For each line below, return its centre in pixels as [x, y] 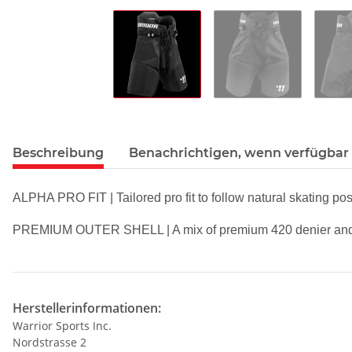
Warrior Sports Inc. [62, 325]
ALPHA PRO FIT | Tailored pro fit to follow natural [151, 197]
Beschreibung [58, 152]
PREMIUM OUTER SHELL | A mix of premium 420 [154, 229]
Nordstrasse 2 [49, 342]
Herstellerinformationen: [87, 308]
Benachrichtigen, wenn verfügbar [239, 152]
